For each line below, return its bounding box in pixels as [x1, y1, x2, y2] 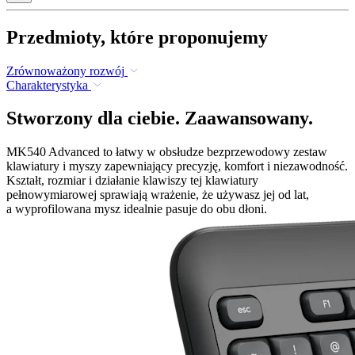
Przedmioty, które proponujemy [6, 26, 268, 48]
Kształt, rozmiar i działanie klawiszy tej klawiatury [6, 174, 258, 188]
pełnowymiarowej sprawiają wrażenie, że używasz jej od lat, [6, 188, 309, 202]
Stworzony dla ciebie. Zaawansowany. [6, 108, 313, 129]
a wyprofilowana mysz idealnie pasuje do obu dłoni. [6, 202, 267, 216]
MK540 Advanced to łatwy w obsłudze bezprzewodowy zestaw [6, 145, 327, 159]
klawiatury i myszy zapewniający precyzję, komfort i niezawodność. [6, 159, 348, 174]
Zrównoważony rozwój [6, 63, 124, 78]
